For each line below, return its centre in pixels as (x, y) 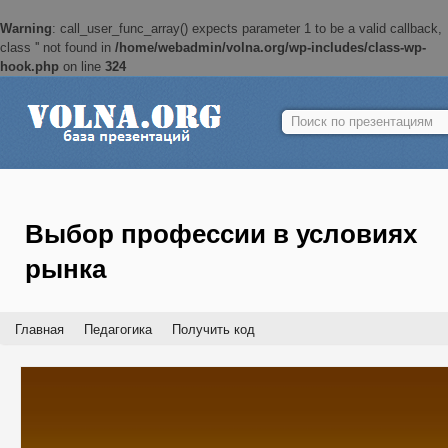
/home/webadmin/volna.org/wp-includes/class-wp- (270, 47)
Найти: (301, 116)
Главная (39, 329)
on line (82, 66)
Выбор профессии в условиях (221, 234)
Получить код (213, 329)
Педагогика (118, 329)
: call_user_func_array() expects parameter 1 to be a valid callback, (247, 28)
